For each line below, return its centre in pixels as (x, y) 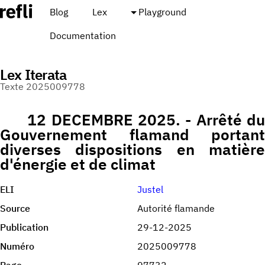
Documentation (83, 35)
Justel (150, 190)
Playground (162, 12)
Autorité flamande (176, 209)
